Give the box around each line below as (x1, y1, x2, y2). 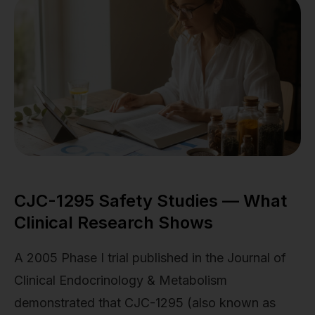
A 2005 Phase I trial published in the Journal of (14, 250, 286, 266)
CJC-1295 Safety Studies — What (14, 191, 287, 211)
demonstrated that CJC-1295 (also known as (14, 295, 276, 311)
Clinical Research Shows (14, 212, 213, 233)
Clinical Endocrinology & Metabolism (14, 273, 227, 288)
